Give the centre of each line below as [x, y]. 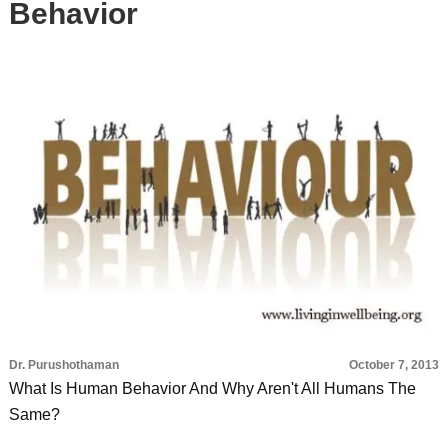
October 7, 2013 [394, 365]
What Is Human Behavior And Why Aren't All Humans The [212, 388]
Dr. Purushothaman [63, 365]
